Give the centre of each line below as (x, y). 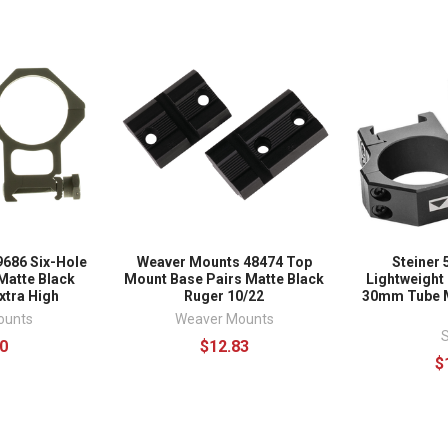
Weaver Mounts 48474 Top (224, 262)
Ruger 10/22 (224, 296)
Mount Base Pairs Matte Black (224, 279)
